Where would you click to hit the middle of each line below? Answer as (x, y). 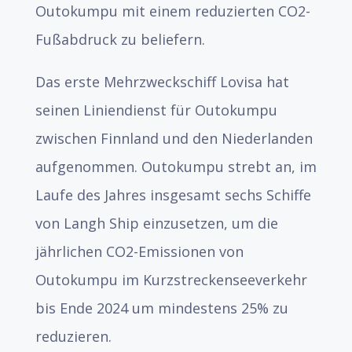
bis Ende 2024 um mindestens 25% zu (161, 308)
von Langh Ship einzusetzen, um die (156, 223)
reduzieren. (73, 336)
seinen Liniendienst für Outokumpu (156, 110)
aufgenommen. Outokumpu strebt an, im (176, 167)
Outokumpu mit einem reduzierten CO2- (172, 11)
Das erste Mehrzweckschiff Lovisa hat (162, 82)
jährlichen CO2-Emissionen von (139, 251)
